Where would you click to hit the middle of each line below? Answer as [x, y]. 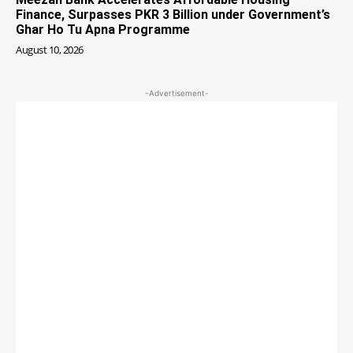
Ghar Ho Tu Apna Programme [103, 29]
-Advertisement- [176, 93]
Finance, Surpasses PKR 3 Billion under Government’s [173, 14]
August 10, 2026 [50, 49]
